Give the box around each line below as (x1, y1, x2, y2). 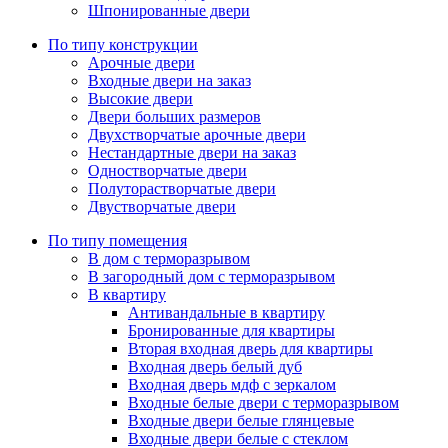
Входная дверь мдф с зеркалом (128, 376, 336, 394)
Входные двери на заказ (88, 72, 251, 90)
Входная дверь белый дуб (128, 358, 302, 376)
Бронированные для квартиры (128, 322, 335, 340)
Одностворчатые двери (88, 162, 247, 180)
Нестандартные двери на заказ (88, 144, 296, 162)
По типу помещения (48, 232, 187, 250)
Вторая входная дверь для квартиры (128, 340, 373, 358)
